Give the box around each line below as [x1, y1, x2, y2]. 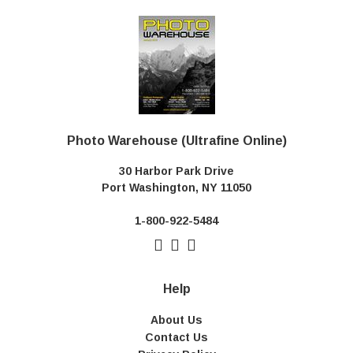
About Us [150, 314, 203, 327]
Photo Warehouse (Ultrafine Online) [66, 134, 287, 148]
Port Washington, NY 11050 [102, 181, 251, 195]
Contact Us [145, 331, 208, 344]
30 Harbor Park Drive [119, 165, 234, 178]
